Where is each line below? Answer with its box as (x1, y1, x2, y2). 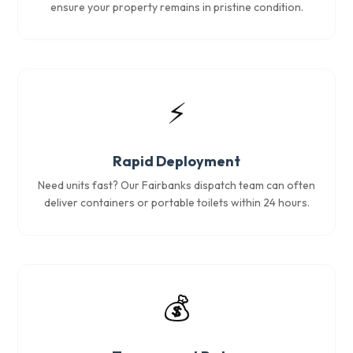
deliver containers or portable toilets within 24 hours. (43, 195, 310, 210)
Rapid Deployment (113, 152, 240, 170)
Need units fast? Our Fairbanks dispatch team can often (38, 178, 315, 192)
